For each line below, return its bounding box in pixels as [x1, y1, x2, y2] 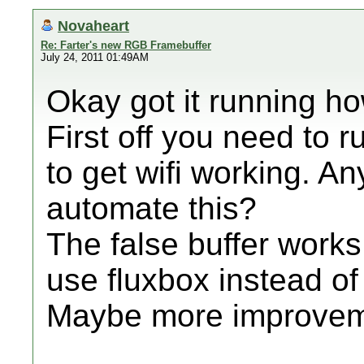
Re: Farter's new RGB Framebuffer [41, 39, 211, 51]
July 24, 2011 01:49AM [41, 51, 149, 63]
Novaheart [58, 17, 129, 34]
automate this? [46, 191, 257, 226]
